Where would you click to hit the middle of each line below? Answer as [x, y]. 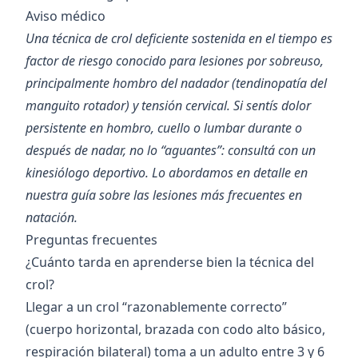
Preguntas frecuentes [91, 240]
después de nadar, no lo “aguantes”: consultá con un [171, 151]
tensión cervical [184, 106]
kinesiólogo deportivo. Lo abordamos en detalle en [167, 173]
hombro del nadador [171, 84]
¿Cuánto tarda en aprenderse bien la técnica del [170, 263]
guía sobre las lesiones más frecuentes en [187, 195]
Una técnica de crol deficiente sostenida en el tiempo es [179, 39]
